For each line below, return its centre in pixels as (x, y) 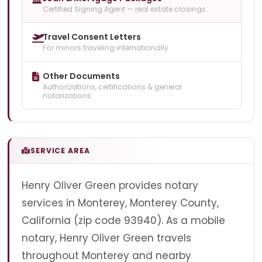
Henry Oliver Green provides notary (110, 185)
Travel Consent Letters (92, 37)
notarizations (67, 95)
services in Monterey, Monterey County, (120, 203)
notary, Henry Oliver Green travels (106, 238)
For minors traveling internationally (106, 48)
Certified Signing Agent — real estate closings (124, 9)
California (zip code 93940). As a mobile (123, 220)
